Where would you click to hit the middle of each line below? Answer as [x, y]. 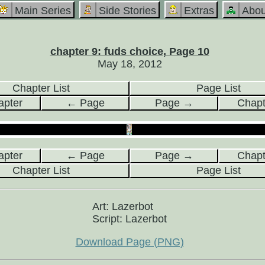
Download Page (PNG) [130, 242]
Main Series [43, 11]
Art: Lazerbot [123, 206]
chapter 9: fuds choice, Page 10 [130, 51]
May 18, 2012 [130, 64]
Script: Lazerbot [130, 219]
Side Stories [127, 11]
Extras [199, 11]
